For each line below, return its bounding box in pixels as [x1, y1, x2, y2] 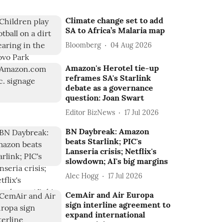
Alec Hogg [65, 171, 99, 180]
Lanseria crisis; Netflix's [65, 146, 157, 157]
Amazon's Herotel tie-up [65, 63, 160, 73]
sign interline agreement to [65, 200, 171, 210]
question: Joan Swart [65, 93, 145, 103]
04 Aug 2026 [111, 40, 152, 50]
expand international [65, 210, 146, 220]
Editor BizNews [65, 108, 115, 117]
